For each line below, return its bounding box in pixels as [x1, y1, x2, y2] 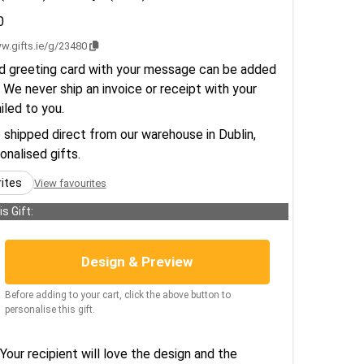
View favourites [33, 176, 106, 189]
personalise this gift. [4, 304, 95, 315]
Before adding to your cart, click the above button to [4, 289, 231, 301]
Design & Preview [80, 253, 193, 270]
